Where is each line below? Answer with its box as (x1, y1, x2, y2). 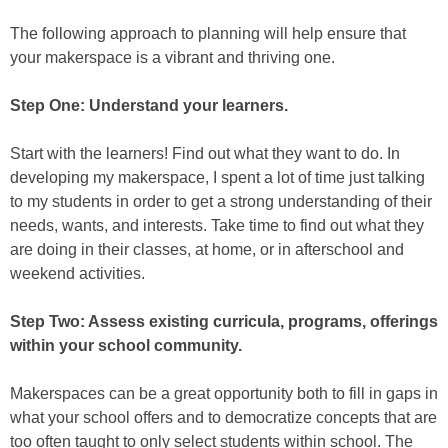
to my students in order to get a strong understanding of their (10, 193, 432, 211)
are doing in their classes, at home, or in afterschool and (10, 241, 404, 259)
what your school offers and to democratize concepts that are (10, 409, 437, 427)
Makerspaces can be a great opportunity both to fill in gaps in (10, 385, 438, 403)
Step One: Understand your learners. (10, 97, 288, 115)
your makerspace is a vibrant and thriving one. (10, 49, 335, 67)
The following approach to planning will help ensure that (10, 25, 406, 43)
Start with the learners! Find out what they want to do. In (10, 145, 400, 163)
